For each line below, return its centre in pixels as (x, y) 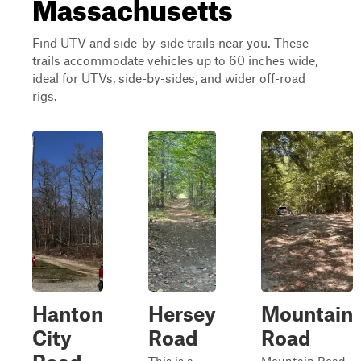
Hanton (68, 313)
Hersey (182, 313)
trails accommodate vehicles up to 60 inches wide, (175, 60)
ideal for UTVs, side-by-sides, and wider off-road (169, 78)
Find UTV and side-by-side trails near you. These (170, 42)
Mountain (307, 313)
